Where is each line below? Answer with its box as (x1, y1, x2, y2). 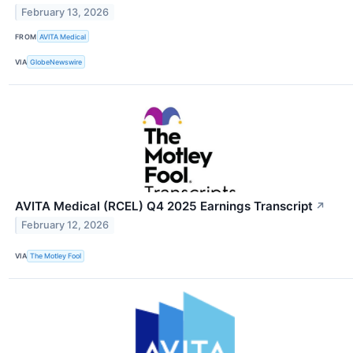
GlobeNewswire (30, 58, 83, 67)
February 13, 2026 (21, 6, 110, 19)
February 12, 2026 (21, 219, 110, 232)
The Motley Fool (30, 251, 82, 261)
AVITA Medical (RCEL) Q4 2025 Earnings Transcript (15, 198, 313, 214)
